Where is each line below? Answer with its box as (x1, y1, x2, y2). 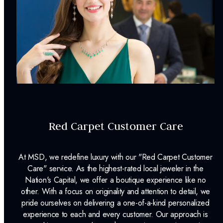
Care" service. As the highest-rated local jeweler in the (27, 162, 204, 174)
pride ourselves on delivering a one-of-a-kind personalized (21, 197, 210, 209)
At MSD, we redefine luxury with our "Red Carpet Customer (18, 151, 213, 163)
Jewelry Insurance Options (16, 47, 104, 59)
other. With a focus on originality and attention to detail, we (20, 185, 211, 197)
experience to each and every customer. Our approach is (23, 208, 208, 220)
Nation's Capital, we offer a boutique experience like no (25, 174, 206, 186)
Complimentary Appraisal (16, 27, 99, 39)
